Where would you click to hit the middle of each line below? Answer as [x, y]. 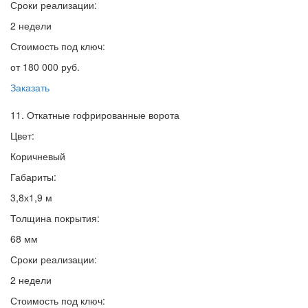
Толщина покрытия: [55, 218]
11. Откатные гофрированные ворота [95, 115]
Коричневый [38, 156]
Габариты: [33, 177]
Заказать [30, 88]
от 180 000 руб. [45, 67]
